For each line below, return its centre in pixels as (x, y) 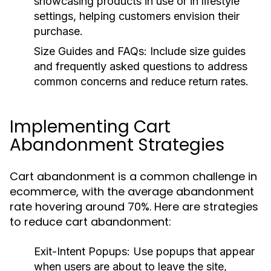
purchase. (58, 31)
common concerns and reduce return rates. (141, 81)
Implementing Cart (90, 127)
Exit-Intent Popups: (82, 251)
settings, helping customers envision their (137, 16)
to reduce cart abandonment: (90, 222)
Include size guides (196, 51)
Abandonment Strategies (117, 145)
